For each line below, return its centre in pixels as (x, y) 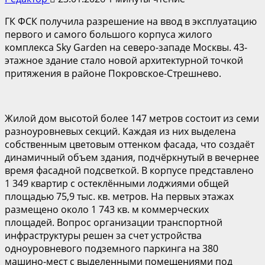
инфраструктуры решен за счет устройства (103, 235)
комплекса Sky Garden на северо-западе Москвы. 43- (126, 47)
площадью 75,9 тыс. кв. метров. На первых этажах (119, 196)
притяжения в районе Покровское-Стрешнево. (113, 73)
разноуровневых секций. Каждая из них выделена (120, 131)
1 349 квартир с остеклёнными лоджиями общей (117, 183)
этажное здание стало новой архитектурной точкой (124, 60)
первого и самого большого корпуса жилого (109, 34)
